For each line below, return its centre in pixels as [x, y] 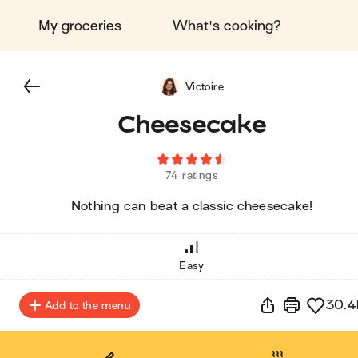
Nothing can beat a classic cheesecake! [192, 206]
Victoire [205, 86]
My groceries [80, 26]
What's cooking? [227, 26]
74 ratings [192, 175]
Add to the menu [88, 305]
